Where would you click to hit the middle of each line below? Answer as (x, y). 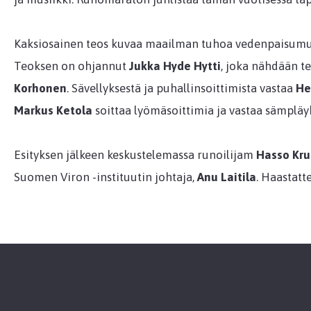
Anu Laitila (226, 177)
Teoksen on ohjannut (71, 66)
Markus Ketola (53, 110)
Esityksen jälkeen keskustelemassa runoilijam (135, 154)
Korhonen (40, 88)
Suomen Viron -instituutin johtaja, (105, 177)
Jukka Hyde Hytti (175, 66)
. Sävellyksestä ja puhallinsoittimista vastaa (181, 88)
